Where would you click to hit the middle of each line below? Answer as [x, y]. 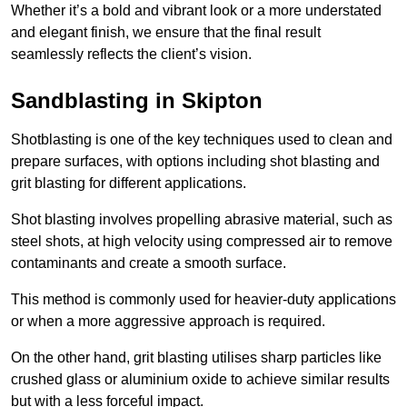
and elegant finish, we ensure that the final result [166, 32]
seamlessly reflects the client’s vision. [131, 54]
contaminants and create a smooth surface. [149, 263]
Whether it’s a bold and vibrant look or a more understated [196, 10]
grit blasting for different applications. [129, 183]
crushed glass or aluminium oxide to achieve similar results [200, 379]
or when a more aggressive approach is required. [168, 321]
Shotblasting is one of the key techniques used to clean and [202, 139]
